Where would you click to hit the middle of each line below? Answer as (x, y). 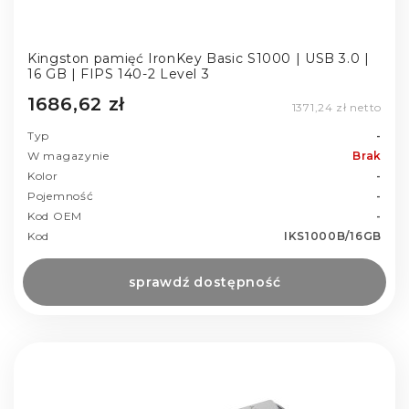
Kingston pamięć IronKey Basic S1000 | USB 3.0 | (199, 58)
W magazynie (68, 155)
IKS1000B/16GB (332, 236)
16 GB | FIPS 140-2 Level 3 (119, 73)
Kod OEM (55, 215)
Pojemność (61, 195)
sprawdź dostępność (204, 282)
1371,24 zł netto (336, 107)
